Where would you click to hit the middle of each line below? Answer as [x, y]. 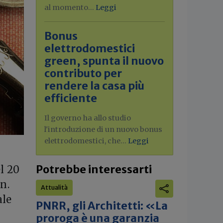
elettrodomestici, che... [86, 141]
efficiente [71, 98]
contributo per [83, 73]
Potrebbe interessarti [94, 169]
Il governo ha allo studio [88, 118]
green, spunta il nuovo [104, 61]
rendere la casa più [94, 86]
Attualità [54, 187]
